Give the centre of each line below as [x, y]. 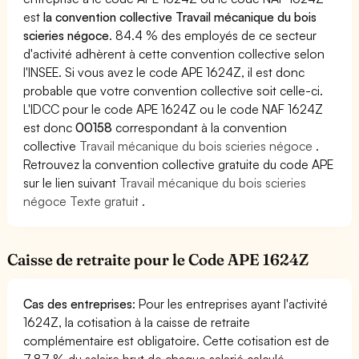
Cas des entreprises [78, 303]
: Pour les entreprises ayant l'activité [230, 303]
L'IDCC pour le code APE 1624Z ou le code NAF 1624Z [173, 109]
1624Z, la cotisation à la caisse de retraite [137, 322]
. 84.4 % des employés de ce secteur [213, 35]
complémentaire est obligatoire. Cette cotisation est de [177, 340]
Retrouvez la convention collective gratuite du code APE [179, 164]
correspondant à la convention [200, 127]
